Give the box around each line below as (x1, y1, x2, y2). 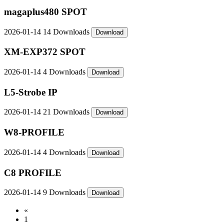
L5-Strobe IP (4, 86, 57, 97)
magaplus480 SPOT (4, 6, 87, 17)
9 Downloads (43, 188, 87, 197)
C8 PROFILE (4, 167, 61, 178)
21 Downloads (43, 107, 91, 116)
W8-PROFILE (4, 127, 64, 138)
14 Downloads (43, 27, 91, 36)
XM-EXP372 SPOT (4, 46, 85, 57)
